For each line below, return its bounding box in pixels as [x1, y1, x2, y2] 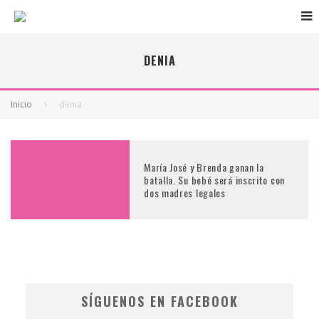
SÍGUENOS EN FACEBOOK [80, 292, 239, 311]
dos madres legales [144, 184, 226, 200]
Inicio [11, 98, 32, 110]
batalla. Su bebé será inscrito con [144, 172, 285, 187]
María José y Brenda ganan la [144, 159, 264, 174]
